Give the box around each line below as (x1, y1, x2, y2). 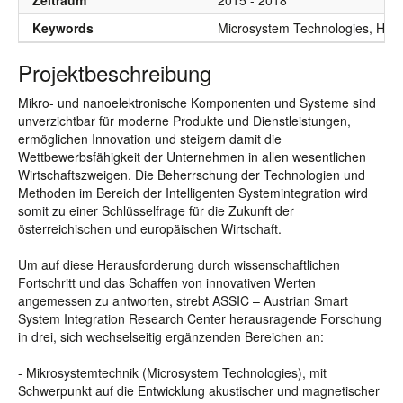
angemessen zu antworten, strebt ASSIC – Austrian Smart (18, 291, 348, 309)
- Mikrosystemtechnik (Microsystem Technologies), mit (18, 363, 327, 381)
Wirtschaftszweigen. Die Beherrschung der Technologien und (18, 166, 365, 184)
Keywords (32, 19, 94, 37)
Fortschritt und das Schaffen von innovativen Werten (18, 273, 316, 291)
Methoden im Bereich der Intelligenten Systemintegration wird (18, 184, 368, 201)
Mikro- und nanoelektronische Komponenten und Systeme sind (18, 94, 376, 112)
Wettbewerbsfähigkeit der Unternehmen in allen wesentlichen (18, 148, 366, 166)
